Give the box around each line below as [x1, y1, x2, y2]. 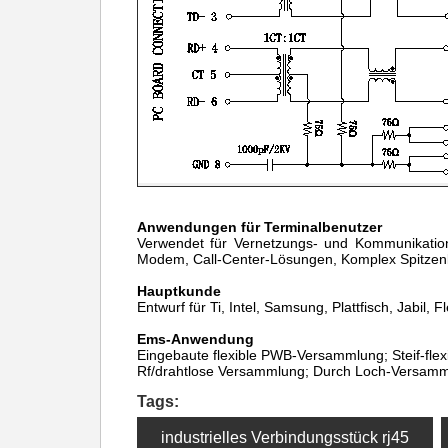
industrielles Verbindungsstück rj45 [161, 429, 409, 446]
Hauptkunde [137, 283, 221, 299]
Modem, [137, 251, 189, 267]
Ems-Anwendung [137, 331, 254, 347]
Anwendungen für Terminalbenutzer [137, 219, 382, 235]
